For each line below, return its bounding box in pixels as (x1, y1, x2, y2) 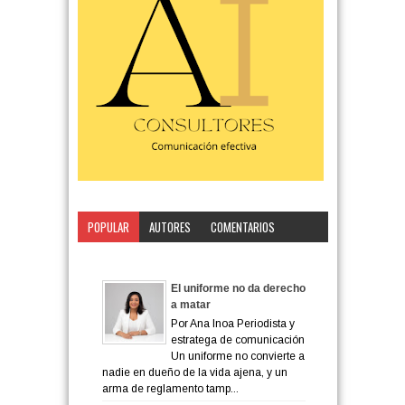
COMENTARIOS (210, 218, 275, 237)
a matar (170, 298, 211, 312)
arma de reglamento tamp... (101, 381, 239, 395)
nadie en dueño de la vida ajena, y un (101, 365, 287, 379)
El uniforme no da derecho (170, 282, 306, 296)
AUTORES (148, 218, 191, 237)
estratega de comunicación (170, 333, 305, 346)
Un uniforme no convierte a (170, 349, 305, 363)
